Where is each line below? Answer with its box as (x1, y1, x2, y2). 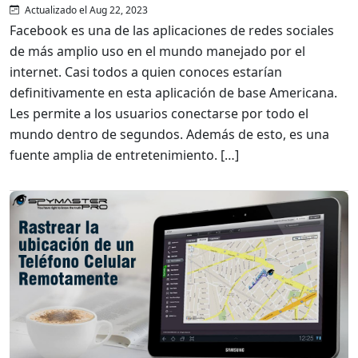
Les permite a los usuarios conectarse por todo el (10, 104, 308, 122)
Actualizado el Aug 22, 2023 (22, 2, 148, 17)
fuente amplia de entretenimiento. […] (10, 145, 239, 164)
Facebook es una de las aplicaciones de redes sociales (10, 21, 334, 39)
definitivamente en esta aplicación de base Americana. (10, 83, 337, 101)
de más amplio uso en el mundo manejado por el (10, 42, 305, 60)
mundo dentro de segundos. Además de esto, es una (10, 125, 329, 143)
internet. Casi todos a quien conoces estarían (10, 62, 282, 81)
